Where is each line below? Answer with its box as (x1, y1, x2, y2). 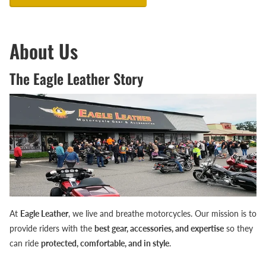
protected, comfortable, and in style (41, 238, 169, 249)
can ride (9, 238, 41, 249)
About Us (9, 36, 78, 65)
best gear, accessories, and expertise (94, 223, 224, 234)
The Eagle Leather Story (9, 67, 143, 89)
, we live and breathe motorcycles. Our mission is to (68, 208, 256, 219)
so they (224, 223, 253, 234)
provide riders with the (9, 223, 94, 234)
